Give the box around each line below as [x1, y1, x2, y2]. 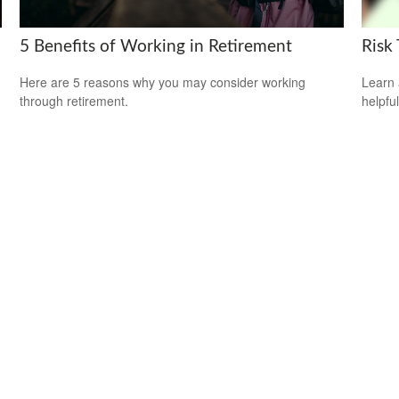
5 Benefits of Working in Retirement [20, 37, 293, 55]
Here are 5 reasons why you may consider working [20, 73, 306, 92]
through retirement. [20, 92, 129, 110]
